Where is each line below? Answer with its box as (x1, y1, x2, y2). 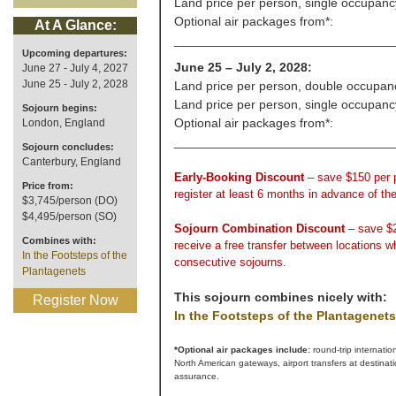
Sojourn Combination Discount (174, 222, 348, 235)
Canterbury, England (22, 156, 121, 168)
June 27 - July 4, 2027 (22, 62, 128, 74)
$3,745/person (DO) (22, 194, 118, 207)
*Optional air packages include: (174, 345, 313, 354)
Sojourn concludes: (22, 141, 114, 152)
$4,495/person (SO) (22, 210, 117, 223)
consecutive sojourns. (174, 255, 286, 269)
